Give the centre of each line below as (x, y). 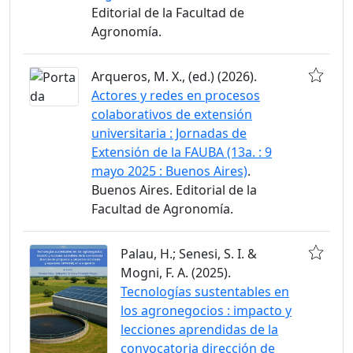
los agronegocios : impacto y (206, 310)
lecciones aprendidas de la (199, 329)
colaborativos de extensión (172, 114)
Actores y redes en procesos (176, 95)
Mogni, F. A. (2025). (176, 273)
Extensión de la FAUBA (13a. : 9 (182, 152)
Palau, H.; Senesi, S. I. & (189, 254)
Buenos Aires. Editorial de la (174, 190)
